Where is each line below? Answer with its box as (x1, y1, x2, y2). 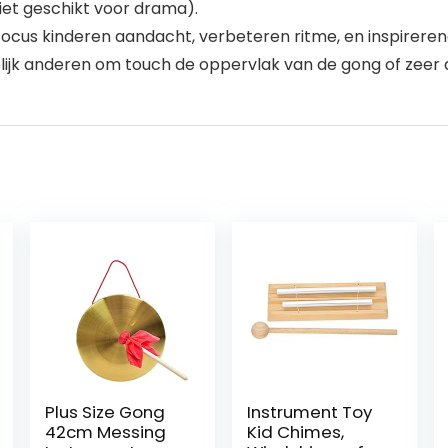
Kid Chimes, (247, 419, 345, 444)
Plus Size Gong (44, 399, 165, 424)
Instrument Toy (247, 399, 373, 424)
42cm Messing (44, 419, 166, 444)
